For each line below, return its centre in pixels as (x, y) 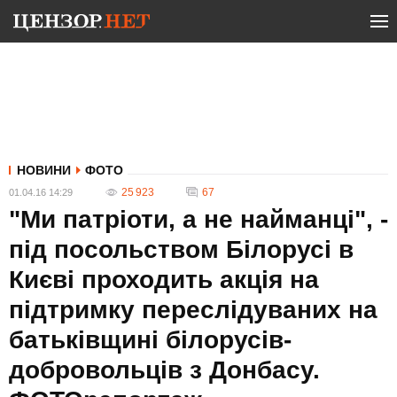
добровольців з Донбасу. (164, 370)
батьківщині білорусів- (150, 340)
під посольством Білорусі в (181, 249)
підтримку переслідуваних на (193, 310)
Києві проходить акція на (164, 280)
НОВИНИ (44, 170)
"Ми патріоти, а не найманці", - (198, 219)
